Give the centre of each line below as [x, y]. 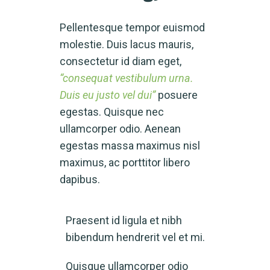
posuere [177, 95]
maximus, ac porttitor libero [125, 162]
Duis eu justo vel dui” [108, 95]
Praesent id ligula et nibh [124, 220]
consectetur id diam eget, [121, 61]
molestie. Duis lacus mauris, [127, 44]
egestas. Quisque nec [112, 112]
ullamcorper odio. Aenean [120, 129]
